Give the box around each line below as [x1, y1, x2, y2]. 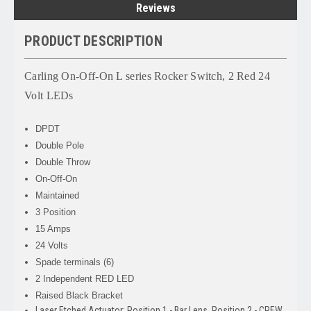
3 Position [35, 206, 76, 217]
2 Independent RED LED [35, 273, 135, 284]
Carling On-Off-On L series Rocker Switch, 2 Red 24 [24, 69, 270, 82]
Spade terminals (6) [35, 256, 115, 267]
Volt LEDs [24, 89, 74, 101]
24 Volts [35, 239, 69, 251]
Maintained [35, 190, 80, 201]
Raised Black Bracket [35, 289, 124, 301]
